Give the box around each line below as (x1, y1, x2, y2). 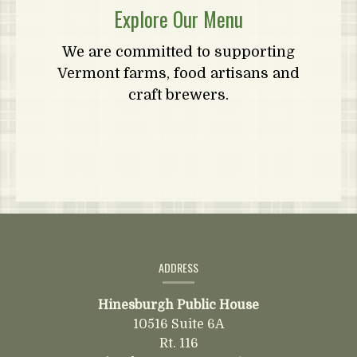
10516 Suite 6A (132, 317, 225, 331)
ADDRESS (159, 259, 198, 276)
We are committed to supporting (62, 44, 295, 60)
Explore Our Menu (114, 4, 243, 33)
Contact (15, 233, 74, 262)
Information (15, 254, 103, 284)
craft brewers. (128, 87, 229, 103)
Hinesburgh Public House (98, 298, 259, 312)
